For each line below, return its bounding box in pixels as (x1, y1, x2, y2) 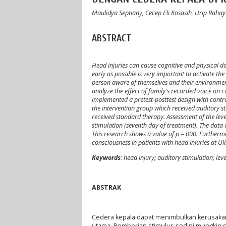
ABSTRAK (92, 183, 121, 192)
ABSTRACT (92, 32, 131, 44)
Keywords (92, 153, 121, 162)
